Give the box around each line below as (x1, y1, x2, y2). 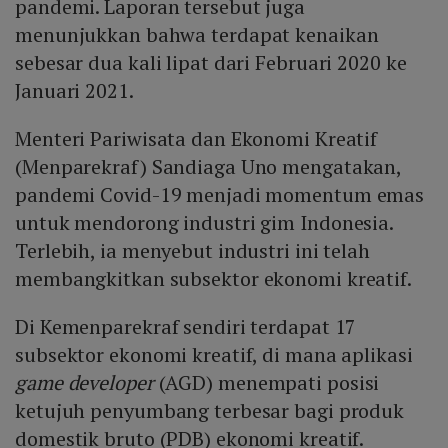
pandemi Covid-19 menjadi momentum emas (15, 181, 425, 209)
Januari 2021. (15, 77, 134, 105)
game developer (15, 369, 154, 397)
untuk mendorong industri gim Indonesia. (15, 209, 394, 237)
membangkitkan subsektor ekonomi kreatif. (15, 265, 416, 293)
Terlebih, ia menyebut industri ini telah (15, 237, 370, 265)
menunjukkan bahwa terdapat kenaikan (15, 21, 379, 49)
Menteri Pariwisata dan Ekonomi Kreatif (15, 125, 378, 153)
